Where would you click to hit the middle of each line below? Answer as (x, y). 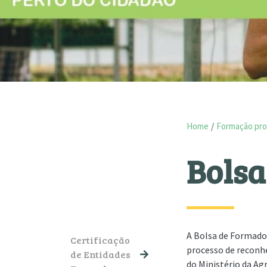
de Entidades (100, 254)
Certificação (100, 240)
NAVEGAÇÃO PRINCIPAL (112, 233)
